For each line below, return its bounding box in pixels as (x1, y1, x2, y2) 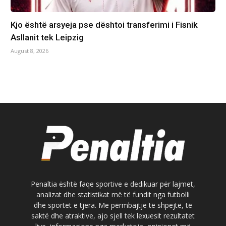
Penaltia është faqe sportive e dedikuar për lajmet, (31, 179, 195, 189)
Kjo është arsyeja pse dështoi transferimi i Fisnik (10, 19, 198, 30)
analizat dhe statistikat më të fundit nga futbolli (36, 189, 190, 199)
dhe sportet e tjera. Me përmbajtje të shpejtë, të (34, 200, 192, 210)
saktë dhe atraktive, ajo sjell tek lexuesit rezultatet (31, 210, 195, 220)
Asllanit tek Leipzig (10, 32, 84, 42)
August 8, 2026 (10, 46, 48, 54)
